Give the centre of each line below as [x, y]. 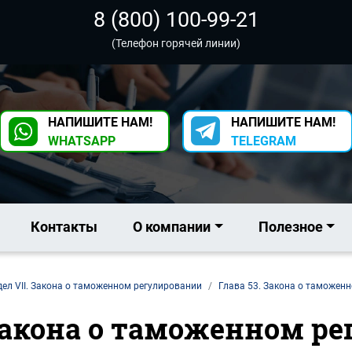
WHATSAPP [82, 141]
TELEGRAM [264, 141]
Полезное [290, 227]
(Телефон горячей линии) [176, 43]
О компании [172, 227]
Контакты [64, 227]
